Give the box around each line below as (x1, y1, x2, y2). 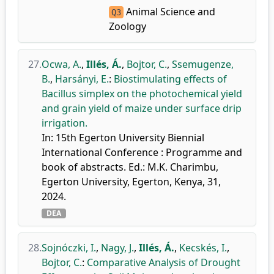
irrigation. (42, 116, 87, 130)
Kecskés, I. (179, 241, 227, 254)
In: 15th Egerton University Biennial (42, 131, 204, 144)
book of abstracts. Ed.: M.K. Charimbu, (42, 160, 218, 174)
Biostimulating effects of (114, 72, 227, 86)
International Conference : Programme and (42, 146, 242, 159)
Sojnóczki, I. (42, 241, 96, 254)
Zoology (108, 20, 146, 33)
